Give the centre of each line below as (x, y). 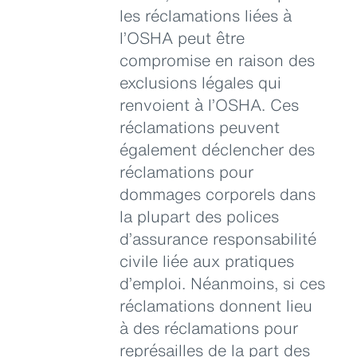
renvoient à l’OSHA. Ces (209, 104)
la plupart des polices (199, 216)
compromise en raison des (217, 60)
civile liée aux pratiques (207, 261)
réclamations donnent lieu (216, 305)
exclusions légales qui (200, 82)
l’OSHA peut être (182, 37)
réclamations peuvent (200, 127)
